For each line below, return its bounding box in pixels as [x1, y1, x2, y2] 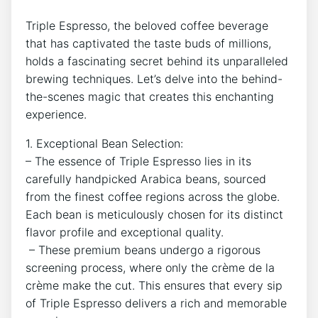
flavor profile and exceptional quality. [26, 224, 224, 239]
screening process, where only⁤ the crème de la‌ [26, 260, 275, 275]
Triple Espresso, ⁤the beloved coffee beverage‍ [26, 18, 268, 33]
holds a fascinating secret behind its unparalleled [26, 53, 288, 68]
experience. [26, 106, 87, 121]
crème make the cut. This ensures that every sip [26, 278, 283, 292]
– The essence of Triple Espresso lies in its [26, 153, 251, 168]
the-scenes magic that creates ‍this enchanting [26, 89, 274, 104]
